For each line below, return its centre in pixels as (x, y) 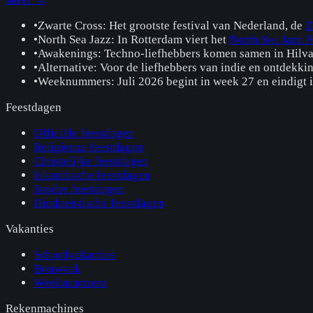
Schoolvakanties (74, 254)
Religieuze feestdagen (88, 147)
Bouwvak (57, 268)
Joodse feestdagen (79, 189)
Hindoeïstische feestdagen (99, 203)
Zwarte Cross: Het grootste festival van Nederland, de (172, 25)
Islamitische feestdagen (92, 175)
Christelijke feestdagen (91, 161)
